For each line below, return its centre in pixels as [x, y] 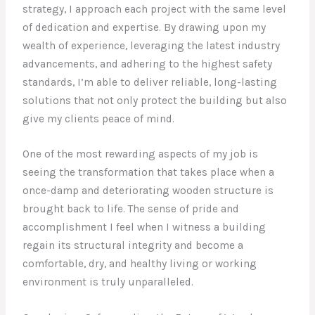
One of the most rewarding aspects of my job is [141, 154]
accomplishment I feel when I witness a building [144, 227]
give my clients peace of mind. [99, 118]
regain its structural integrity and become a [133, 246]
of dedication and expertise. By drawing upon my [144, 27]
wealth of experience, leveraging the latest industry [152, 45]
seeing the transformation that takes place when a [149, 173]
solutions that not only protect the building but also [155, 100]
